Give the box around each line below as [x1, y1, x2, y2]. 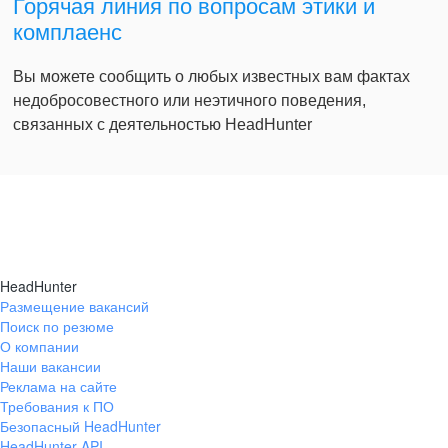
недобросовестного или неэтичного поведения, [13, 92, 366, 110]
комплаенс [13, 20, 122, 46]
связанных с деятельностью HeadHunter [13, 116, 312, 134]
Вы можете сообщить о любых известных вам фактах [13, 68, 410, 86]
